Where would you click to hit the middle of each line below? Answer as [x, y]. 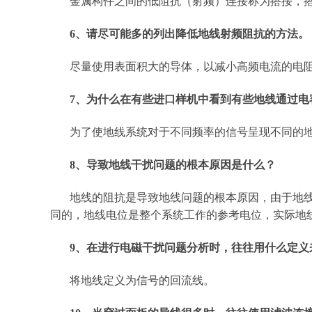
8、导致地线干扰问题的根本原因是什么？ [173, 165]
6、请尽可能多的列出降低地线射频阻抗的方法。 [189, 34]
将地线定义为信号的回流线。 [142, 280]
